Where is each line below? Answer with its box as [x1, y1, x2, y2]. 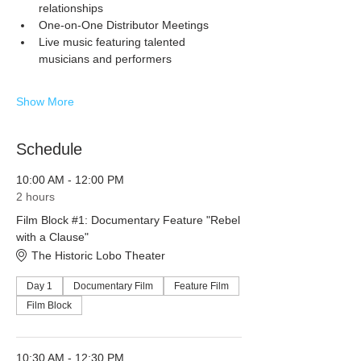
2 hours [16, 190, 55, 204]
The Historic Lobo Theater [31, 248, 165, 262]
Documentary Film [73, 280, 153, 293]
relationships [39, 2, 103, 15]
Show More [16, 95, 74, 109]
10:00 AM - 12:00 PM [16, 173, 124, 187]
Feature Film [174, 280, 229, 293]
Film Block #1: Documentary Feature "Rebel [16, 214, 240, 227]
